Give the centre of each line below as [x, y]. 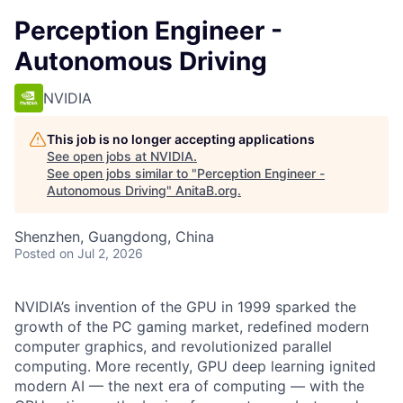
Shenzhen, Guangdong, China [114, 237]
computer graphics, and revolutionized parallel [173, 346]
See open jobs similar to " [122, 173]
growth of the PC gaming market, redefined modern [192, 327]
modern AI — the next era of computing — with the [189, 386]
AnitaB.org [206, 190]
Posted [35, 253]
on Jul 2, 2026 [101, 253]
